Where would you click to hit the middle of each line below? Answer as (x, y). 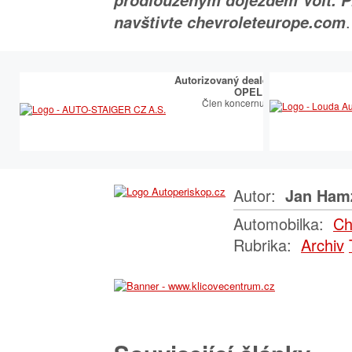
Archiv (323, 244)
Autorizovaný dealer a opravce (248, 79)
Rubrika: (265, 244)
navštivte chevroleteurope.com (230, 22)
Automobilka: (281, 223)
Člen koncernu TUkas (248, 102)
